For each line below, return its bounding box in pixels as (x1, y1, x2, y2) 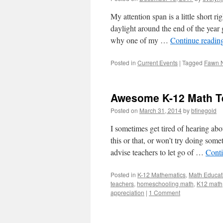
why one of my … (111, 35, 170, 45)
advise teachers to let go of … (111, 147, 206, 157)
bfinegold (191, 106, 217, 114)
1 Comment (149, 188, 180, 197)
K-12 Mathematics (137, 170, 186, 179)
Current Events (137, 58, 178, 67)
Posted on (111, 106, 138, 114)
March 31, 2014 (139, 106, 182, 114)
